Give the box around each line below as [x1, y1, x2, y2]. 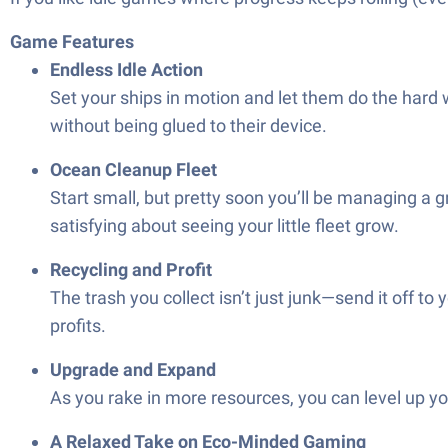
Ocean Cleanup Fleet [50, 159, 217, 180]
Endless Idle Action [50, 59, 203, 80]
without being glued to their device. [50, 115, 327, 136]
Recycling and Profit [50, 259, 212, 280]
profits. [50, 315, 106, 336]
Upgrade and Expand [50, 359, 216, 380]
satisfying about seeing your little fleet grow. [50, 215, 399, 236]
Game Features [10, 31, 134, 52]
